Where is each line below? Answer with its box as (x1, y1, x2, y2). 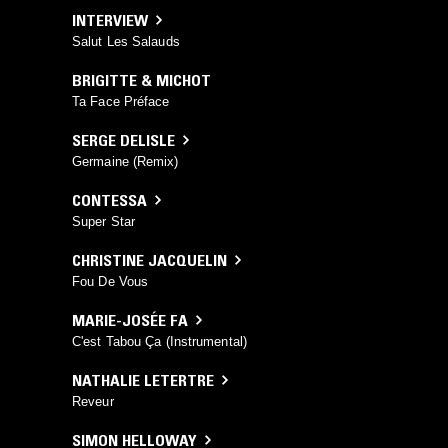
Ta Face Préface (72, 93, 170, 109)
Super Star (72, 213, 135, 229)
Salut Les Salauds (72, 33, 180, 49)
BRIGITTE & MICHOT (72, 69, 211, 90)
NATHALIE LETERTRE (72, 369, 214, 390)
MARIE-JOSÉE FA (72, 309, 188, 330)
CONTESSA (72, 189, 147, 210)
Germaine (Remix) (72, 153, 179, 169)
